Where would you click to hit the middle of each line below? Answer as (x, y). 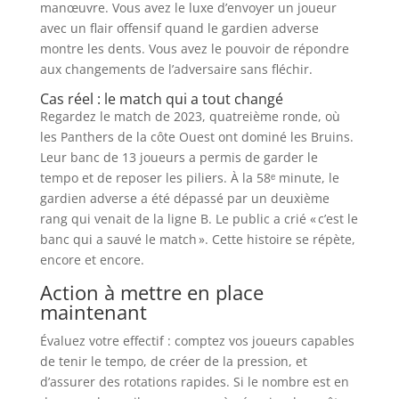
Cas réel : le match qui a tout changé (161, 99)
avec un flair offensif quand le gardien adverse (179, 28)
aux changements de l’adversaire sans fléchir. (176, 69)
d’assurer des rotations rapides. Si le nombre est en (194, 382)
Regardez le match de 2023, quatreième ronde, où (190, 116)
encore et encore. (92, 260)
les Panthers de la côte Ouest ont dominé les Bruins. (196, 137)
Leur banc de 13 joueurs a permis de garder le (179, 157)
